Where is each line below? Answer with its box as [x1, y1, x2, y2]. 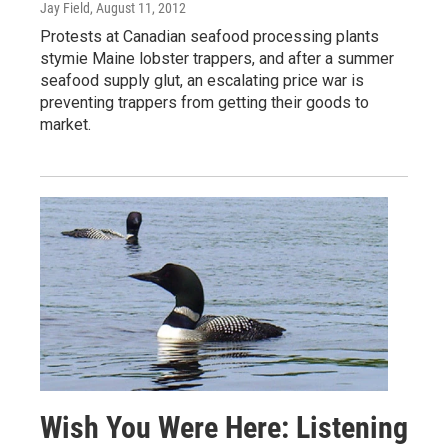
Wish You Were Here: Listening [40, 410, 408, 446]
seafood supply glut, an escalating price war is [40, 71, 364, 91]
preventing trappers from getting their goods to [40, 93, 369, 113]
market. [40, 115, 91, 135]
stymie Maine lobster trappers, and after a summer [40, 49, 394, 69]
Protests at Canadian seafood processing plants [40, 27, 379, 47]
